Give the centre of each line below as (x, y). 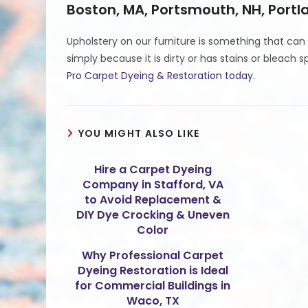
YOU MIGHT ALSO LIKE (139, 134)
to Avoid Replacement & (153, 200)
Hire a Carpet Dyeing (153, 170)
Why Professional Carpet (153, 256)
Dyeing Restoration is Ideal (153, 271)
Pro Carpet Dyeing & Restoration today (160, 76)
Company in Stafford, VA (153, 185)
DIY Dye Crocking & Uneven (153, 215)
